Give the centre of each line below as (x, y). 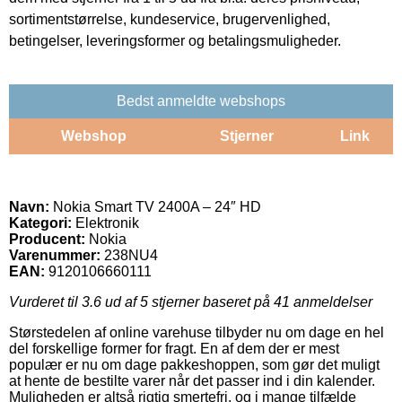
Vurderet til (45, 301)
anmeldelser (331, 301)
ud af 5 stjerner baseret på (188, 301)
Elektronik (105, 223)
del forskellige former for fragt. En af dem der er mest (174, 348)
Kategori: (40, 223)
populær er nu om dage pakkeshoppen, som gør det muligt (194, 364)
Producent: (47, 239)
